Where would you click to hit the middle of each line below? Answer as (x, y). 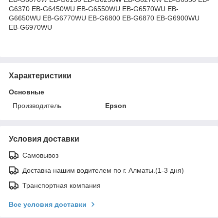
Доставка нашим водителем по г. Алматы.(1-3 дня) (103, 170)
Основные (27, 92)
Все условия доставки (48, 204)
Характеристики (40, 75)
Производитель (37, 105)
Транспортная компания (62, 185)
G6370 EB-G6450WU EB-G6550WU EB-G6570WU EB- (94, 9)
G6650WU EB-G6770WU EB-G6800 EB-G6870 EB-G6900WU (104, 18)
